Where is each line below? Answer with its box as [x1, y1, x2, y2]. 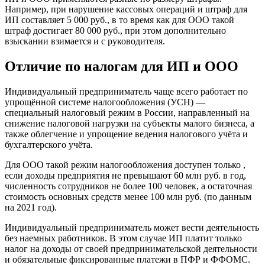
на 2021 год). [5, 202, 57, 212]
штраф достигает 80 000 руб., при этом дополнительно [5, 25, 226, 35]
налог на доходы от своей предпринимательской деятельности [5, 243, 257, 254]
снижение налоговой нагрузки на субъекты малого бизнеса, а [5, 118, 254, 128]
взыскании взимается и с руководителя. [5, 35, 165, 46]
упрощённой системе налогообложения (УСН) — [5, 96, 205, 107]
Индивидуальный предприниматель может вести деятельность [5, 222, 259, 232]
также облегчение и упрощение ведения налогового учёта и [5, 128, 248, 139]
